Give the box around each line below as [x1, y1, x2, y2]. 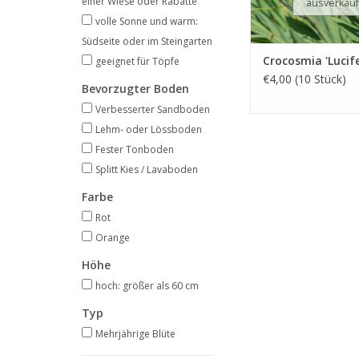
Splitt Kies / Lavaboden [95, 163, 198, 176]
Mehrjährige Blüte [95, 327, 175, 341]
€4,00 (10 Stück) [263, 71, 346, 87]
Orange [95, 231, 130, 244]
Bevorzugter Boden [82, 81, 189, 96]
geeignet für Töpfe [95, 54, 179, 68]
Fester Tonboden [95, 143, 174, 156]
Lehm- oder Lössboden [95, 123, 202, 136]
